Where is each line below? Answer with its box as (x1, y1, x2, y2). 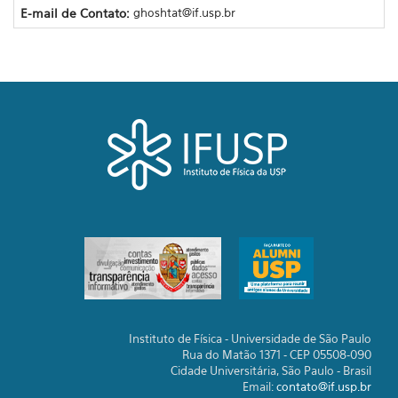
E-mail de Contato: (20, 4, 133, 20)
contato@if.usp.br (276, 379, 371, 394)
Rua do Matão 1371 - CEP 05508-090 (182, 347, 371, 362)
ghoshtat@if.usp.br (132, 4, 235, 20)
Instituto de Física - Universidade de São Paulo (129, 331, 371, 346)
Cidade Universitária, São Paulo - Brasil (171, 363, 371, 378)
